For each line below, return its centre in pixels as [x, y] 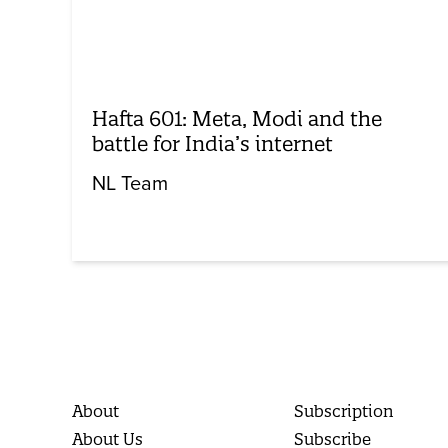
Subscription [344, 410]
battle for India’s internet [212, 143]
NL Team [130, 183]
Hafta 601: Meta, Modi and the [237, 118]
